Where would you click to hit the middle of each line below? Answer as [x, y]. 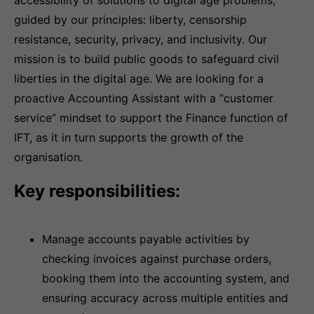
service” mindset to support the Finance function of [151, 118]
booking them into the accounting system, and [166, 278]
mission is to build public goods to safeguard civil [146, 59]
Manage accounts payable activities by [146, 239]
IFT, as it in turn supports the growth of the [129, 137]
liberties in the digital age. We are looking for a [139, 78]
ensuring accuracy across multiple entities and [165, 298]
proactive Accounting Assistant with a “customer [144, 98]
